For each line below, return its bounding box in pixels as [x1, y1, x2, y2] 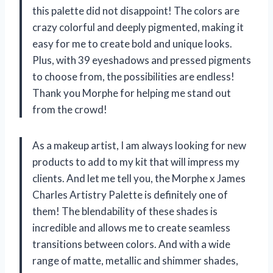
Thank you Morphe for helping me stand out [32, 87, 231, 100]
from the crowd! [32, 103, 107, 116]
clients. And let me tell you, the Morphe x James [32, 172, 246, 185]
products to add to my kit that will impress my [32, 155, 239, 169]
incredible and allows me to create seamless [32, 221, 230, 235]
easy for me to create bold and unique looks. [32, 37, 232, 51]
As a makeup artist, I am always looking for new [32, 139, 246, 152]
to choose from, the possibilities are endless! [32, 70, 235, 83]
